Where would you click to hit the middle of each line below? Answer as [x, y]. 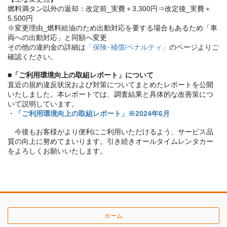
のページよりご [194, 47]
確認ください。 [32, 57]
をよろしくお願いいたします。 [57, 151]
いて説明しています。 [43, 104]
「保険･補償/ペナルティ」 [127, 47]
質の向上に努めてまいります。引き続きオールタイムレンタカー [110, 141]
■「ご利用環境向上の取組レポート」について [81, 75]
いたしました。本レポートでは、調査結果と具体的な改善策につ [110, 94]
